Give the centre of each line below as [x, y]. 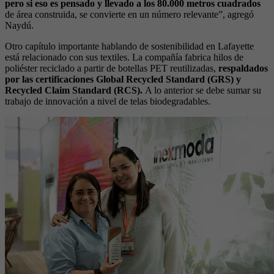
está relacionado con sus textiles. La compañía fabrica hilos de [124, 57]
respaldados [243, 68]
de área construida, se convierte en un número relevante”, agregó [129, 15]
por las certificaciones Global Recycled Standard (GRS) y [123, 80]
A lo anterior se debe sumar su [203, 91]
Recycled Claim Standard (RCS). [75, 91]
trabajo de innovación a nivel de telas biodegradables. [108, 102]
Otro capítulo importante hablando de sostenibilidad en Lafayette [129, 46]
